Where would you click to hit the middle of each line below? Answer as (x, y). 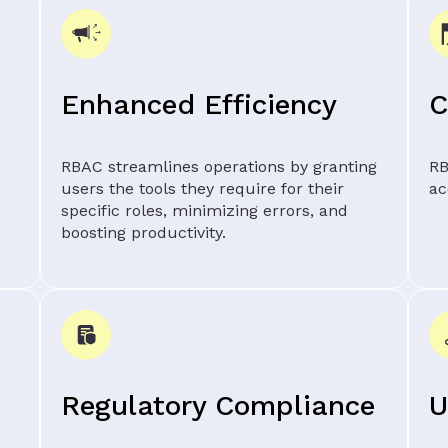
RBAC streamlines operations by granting (219, 166)
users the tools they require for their (202, 188)
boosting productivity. (143, 232)
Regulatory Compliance (218, 405)
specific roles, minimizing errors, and (204, 210)
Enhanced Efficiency (199, 104)
